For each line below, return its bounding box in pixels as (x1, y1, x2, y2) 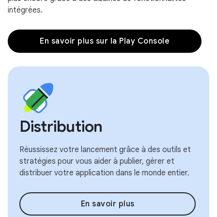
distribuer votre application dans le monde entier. (19, 168, 189, 178)
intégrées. (8, 5, 43, 15)
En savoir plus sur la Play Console (40, 36, 170, 46)
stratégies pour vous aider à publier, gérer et (19, 156, 174, 166)
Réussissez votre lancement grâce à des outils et (19, 145, 191, 155)
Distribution (19, 117, 103, 136)
